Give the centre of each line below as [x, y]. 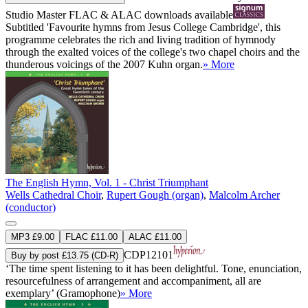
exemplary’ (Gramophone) [63, 293]
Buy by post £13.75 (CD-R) [65, 255]
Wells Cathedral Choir [53, 195]
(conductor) [31, 207]
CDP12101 [148, 254]
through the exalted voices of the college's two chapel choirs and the [153, 52]
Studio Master [37, 14]
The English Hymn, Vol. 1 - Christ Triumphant [107, 182]
